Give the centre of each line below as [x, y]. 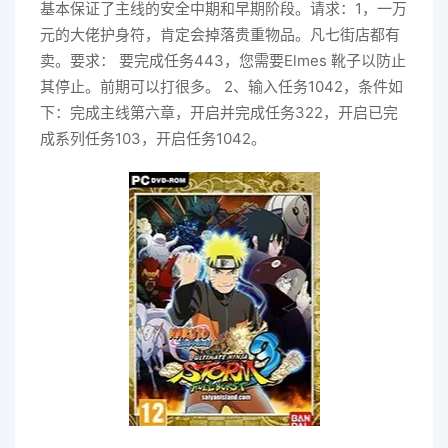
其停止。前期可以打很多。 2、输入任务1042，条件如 [221, 86]
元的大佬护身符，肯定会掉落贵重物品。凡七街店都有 [220, 34]
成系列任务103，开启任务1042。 [153, 138]
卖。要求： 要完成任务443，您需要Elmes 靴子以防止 [223, 60]
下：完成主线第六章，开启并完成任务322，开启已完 [219, 112]
